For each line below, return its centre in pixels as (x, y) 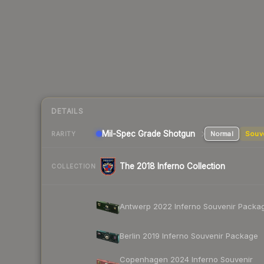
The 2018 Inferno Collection (172, 166)
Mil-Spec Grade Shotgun (148, 134)
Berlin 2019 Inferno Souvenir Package (189, 235)
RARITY (63, 133)
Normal (222, 134)
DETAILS (67, 111)
